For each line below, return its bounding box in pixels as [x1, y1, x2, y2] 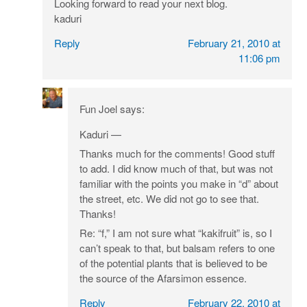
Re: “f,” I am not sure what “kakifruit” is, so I [79, 225, 272, 241]
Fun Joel [79, 101, 117, 116]
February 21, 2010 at [187, 36, 280, 51]
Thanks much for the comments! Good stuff [79, 146, 275, 161]
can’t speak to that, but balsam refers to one [79, 241, 275, 256]
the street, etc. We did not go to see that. [79, 191, 259, 206]
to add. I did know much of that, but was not [79, 161, 273, 176]
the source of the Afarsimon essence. [79, 271, 247, 286]
